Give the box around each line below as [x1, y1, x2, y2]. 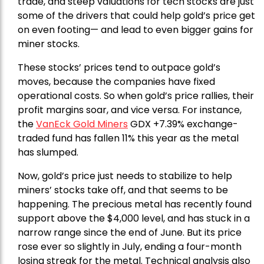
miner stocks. [18, 37, 80, 51]
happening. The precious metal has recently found [18, 197, 252, 211]
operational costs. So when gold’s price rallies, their [18, 88, 254, 103]
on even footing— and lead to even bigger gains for [18, 22, 253, 37]
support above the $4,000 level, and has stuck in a [18, 211, 250, 225]
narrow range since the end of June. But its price [18, 225, 242, 239]
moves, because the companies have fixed [18, 74, 215, 88]
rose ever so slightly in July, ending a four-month [18, 239, 242, 253]
